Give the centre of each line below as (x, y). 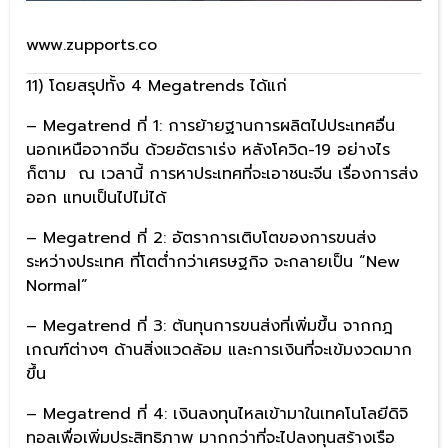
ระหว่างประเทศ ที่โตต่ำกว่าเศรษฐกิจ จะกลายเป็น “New (213, 262)
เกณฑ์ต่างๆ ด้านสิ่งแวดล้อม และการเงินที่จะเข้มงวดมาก (219, 350)
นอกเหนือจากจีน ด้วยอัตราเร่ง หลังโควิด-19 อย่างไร (208, 150)
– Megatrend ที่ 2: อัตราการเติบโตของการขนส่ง (201, 238)
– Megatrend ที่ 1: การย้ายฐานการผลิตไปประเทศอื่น (210, 126)
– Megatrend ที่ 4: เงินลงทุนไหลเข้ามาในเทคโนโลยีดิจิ (217, 414)
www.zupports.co (91, 45)
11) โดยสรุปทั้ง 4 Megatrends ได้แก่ (156, 86)
